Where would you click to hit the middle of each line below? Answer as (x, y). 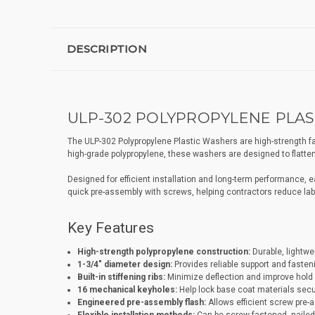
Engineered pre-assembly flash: (141, 303)
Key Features (111, 228)
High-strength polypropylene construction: (163, 252)
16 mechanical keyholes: (127, 290)
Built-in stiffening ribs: (121, 277)
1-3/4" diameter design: (124, 265)
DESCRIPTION (107, 49)
